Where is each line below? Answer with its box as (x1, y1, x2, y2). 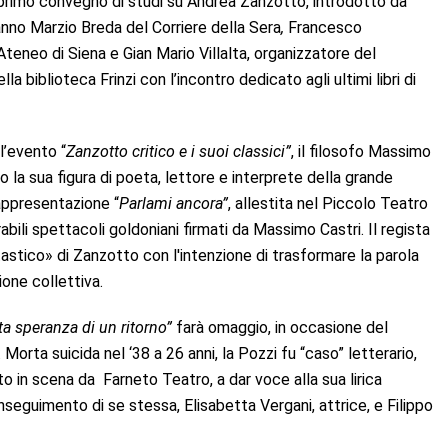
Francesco (284, 17, 362, 37)
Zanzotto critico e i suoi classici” (66, 141, 291, 161)
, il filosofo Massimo (291, 141, 431, 161)
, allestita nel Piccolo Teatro (228, 193, 428, 213)
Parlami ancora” (119, 193, 228, 213)
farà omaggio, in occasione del (176, 317, 388, 337)
